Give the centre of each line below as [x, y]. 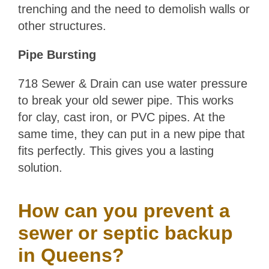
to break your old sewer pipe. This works [125, 101]
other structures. [62, 26]
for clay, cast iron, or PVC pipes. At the [121, 117]
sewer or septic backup [125, 233]
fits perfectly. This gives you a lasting [116, 151]
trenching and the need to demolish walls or [134, 9]
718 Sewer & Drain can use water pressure [132, 84]
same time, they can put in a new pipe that [131, 134]
